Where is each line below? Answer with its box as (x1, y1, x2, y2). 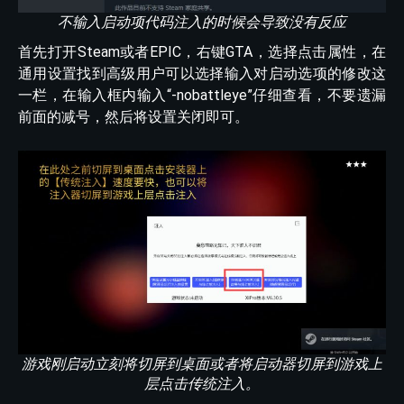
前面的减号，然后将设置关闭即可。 (18, 108, 249, 126)
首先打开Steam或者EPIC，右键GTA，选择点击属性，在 (18, 43, 386, 61)
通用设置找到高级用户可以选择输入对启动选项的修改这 (18, 65, 386, 83)
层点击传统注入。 (144, 374, 260, 392)
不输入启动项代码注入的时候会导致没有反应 (58, 14, 346, 32)
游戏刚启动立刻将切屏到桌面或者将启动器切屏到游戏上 (22, 354, 382, 372)
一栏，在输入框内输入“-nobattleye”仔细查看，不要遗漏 (18, 87, 386, 105)
